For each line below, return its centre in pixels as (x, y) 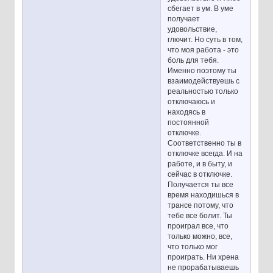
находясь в (187, 112)
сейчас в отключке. (200, 174)
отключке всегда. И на (205, 153)
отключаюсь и (192, 101)
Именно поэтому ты (202, 70)
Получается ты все (201, 184)
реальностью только (203, 91)
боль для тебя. (193, 60)
